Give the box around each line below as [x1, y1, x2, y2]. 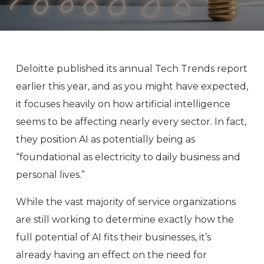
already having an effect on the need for [16, 249, 207, 260]
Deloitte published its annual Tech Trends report [16, 63, 247, 74]
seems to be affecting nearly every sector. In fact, [16, 116, 246, 127]
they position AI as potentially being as [16, 134, 195, 145]
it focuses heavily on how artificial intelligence [16, 98, 230, 110]
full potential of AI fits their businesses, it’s [16, 232, 211, 243]
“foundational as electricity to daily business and [16, 151, 240, 163]
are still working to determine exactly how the [16, 214, 234, 225]
